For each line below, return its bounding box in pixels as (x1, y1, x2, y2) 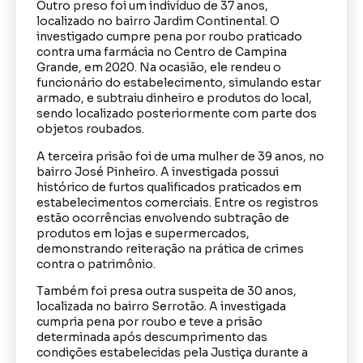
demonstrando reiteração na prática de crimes (36, 241, 304, 256)
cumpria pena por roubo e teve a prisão (36, 314, 263, 329)
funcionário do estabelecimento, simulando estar (36, 75, 321, 91)
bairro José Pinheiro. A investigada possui (36, 164, 279, 179)
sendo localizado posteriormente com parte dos (36, 106, 317, 122)
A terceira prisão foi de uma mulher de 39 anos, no (36, 148, 324, 164)
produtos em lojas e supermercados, (36, 225, 250, 241)
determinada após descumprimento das (36, 329, 267, 344)
